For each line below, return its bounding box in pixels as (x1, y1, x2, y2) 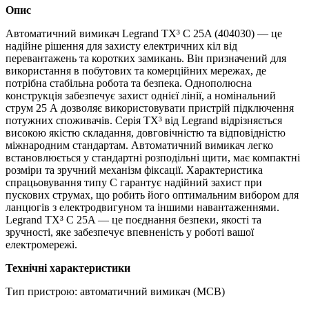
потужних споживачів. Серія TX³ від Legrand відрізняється (6, 114, 282, 126)
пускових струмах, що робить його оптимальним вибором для (6, 188, 299, 201)
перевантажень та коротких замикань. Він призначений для (6, 52, 286, 64)
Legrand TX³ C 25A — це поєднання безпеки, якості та (6, 213, 261, 226)
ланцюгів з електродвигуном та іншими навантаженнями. (6, 201, 279, 213)
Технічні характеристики (6, 261, 130, 274)
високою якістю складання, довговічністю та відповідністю (6, 126, 286, 139)
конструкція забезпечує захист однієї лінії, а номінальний (6, 89, 276, 101)
